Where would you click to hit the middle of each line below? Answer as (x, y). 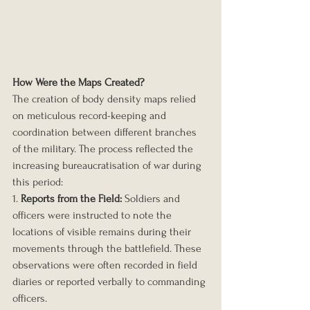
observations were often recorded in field (106, 265)
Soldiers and (152, 198)
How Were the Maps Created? (79, 82)
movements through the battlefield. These (108, 248)
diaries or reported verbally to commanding (110, 281)
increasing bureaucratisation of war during (108, 165)
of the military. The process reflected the (104, 148)
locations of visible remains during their (103, 231)
